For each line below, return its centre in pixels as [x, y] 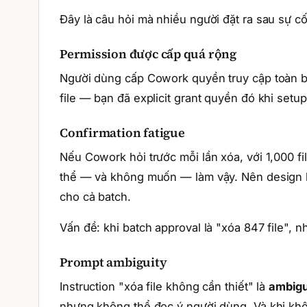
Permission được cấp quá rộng [148, 54]
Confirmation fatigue [122, 133]
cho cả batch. [95, 197]
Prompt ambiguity [113, 262]
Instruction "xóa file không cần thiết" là [164, 286]
